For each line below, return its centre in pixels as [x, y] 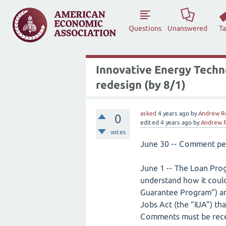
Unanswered [188, 28]
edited [150, 122]
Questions [145, 28]
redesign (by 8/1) [141, 84]
